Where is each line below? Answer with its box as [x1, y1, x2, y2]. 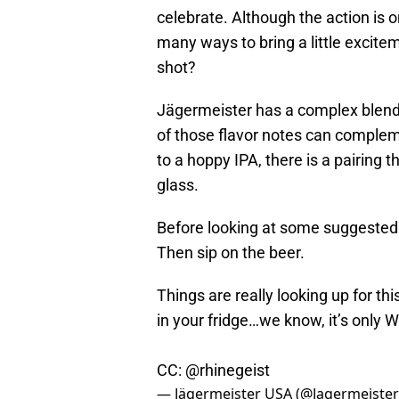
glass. [157, 175, 199, 195]
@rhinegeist [185, 361, 270, 380]
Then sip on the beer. [157, 243, 305, 263]
